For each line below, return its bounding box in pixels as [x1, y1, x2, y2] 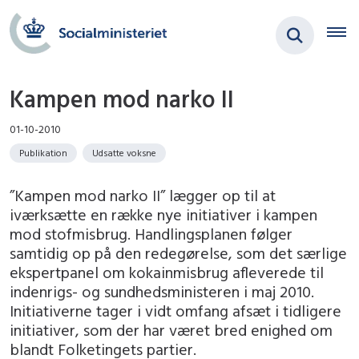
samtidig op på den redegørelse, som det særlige [10, 243, 347, 264]
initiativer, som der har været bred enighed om [10, 320, 333, 341]
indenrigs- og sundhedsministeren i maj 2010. [10, 281, 314, 302]
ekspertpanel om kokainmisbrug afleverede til [10, 262, 324, 283]
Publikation [19, 147, 67, 159]
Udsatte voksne [92, 147, 156, 159]
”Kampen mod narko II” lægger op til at [10, 185, 276, 206]
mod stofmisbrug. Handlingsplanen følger [10, 224, 292, 244]
